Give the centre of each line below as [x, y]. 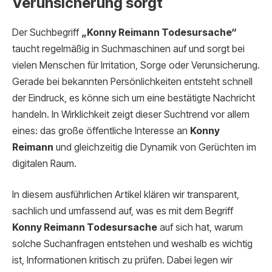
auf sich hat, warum [200, 228]
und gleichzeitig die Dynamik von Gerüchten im [155, 147]
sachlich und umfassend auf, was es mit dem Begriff [123, 211]
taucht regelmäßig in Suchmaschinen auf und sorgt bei [128, 49]
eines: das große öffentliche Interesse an [101, 131]
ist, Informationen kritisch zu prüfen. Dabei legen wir [122, 260]
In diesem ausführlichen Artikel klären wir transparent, [126, 195]
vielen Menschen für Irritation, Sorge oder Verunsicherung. [136, 65]
